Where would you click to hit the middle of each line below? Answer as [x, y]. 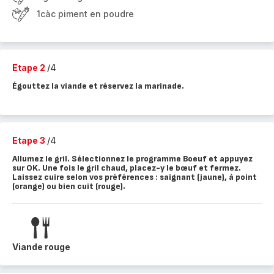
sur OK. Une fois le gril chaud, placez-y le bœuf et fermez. [127, 168]
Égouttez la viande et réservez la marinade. [98, 86]
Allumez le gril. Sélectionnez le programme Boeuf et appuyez [132, 159]
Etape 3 [30, 140]
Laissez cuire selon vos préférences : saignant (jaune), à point [135, 177]
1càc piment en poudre [85, 14]
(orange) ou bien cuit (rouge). [69, 186]
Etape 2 [30, 68]
